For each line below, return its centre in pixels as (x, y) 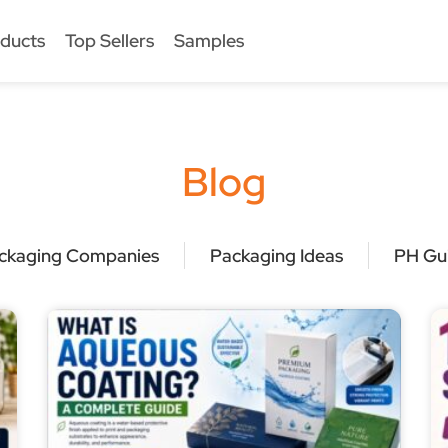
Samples (208, 40)
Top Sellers (109, 40)
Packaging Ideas (276, 255)
